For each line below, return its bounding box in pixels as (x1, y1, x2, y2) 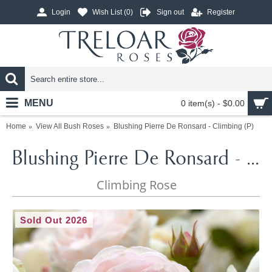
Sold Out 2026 (20, 215, 88, 225)
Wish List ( (92, 8, 126, 17)
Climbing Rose (96, 177, 177, 193)
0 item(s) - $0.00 (181, 98, 245, 108)
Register (207, 8, 235, 17)
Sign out (157, 8, 184, 17)
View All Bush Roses (36, 122, 104, 131)
